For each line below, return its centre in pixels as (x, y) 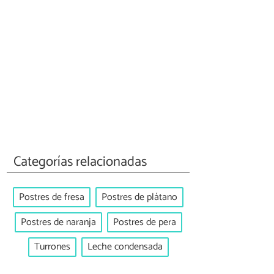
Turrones (52, 247)
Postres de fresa (52, 198)
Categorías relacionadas (80, 161)
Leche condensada (125, 247)
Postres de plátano (139, 198)
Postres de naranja (58, 222)
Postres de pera (144, 222)
